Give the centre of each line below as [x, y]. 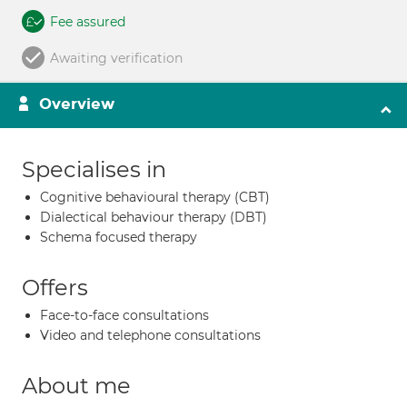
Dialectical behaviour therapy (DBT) [154, 217]
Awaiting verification [116, 58]
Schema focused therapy [119, 237]
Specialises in [94, 169]
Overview [77, 104]
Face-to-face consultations [124, 315]
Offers [55, 288]
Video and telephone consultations [150, 335]
